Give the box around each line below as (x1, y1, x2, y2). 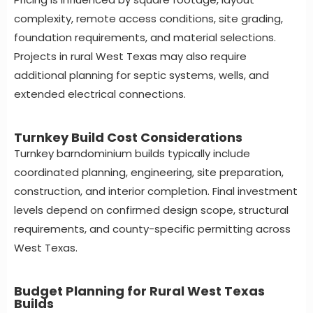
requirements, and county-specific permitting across (14, 221, 291, 237)
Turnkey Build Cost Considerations (14, 129, 242, 147)
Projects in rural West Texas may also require (14, 49, 247, 64)
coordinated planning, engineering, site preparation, (14, 165, 284, 180)
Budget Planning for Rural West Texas (14, 282, 265, 300)
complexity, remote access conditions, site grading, (14, 11, 283, 27)
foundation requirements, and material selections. (14, 30, 276, 45)
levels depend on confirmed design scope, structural (14, 203, 289, 218)
